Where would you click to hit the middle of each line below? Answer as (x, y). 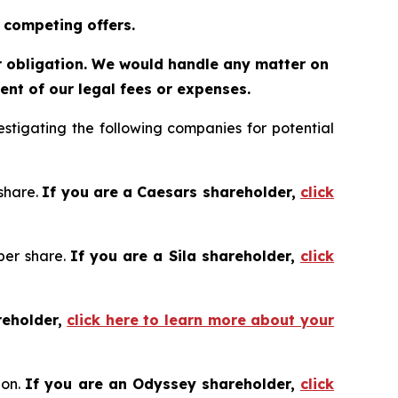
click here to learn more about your (201, 319)
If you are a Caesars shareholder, (171, 191)
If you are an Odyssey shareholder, (163, 383)
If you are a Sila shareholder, (185, 255)
